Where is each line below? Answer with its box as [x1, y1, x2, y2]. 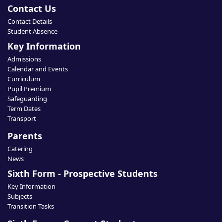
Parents [7, 130, 42, 142]
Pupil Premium [7, 84, 51, 93]
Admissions [7, 55, 41, 63]
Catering [7, 144, 33, 153]
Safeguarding [7, 94, 47, 103]
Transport [7, 114, 36, 123]
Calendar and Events [7, 64, 68, 73]
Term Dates [7, 104, 41, 113]
